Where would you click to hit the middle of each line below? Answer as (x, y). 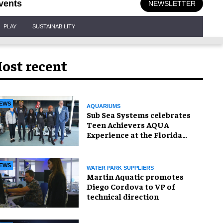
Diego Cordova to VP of (131, 186)
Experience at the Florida (134, 134)
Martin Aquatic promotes (135, 176)
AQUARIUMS (104, 106)
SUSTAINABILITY (54, 26)
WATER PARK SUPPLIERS (120, 167)
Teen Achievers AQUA (128, 124)
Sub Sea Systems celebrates (139, 114)
